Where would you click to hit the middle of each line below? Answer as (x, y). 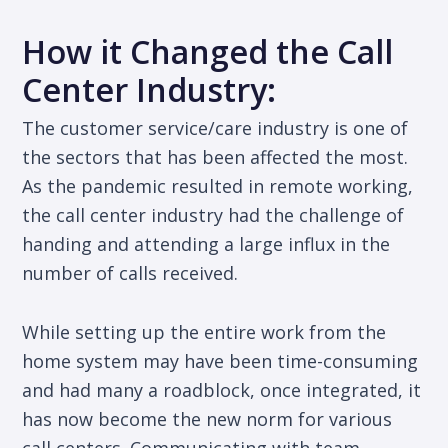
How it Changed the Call (208, 52)
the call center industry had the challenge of (213, 215)
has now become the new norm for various (207, 419)
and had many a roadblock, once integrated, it (222, 390)
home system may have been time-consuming (220, 361)
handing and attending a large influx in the (206, 244)
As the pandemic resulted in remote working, (218, 186)
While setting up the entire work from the (204, 332)
